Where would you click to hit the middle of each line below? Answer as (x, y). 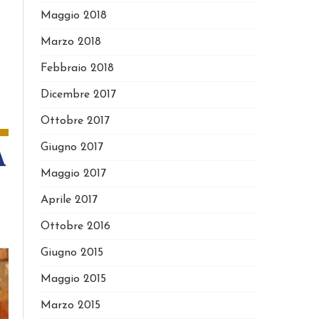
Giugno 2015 (72, 253)
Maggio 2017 (73, 174)
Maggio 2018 (73, 16)
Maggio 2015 (73, 279)
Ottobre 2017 (75, 121)
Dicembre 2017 (78, 95)
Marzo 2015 (70, 305)
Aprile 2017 (69, 200)
